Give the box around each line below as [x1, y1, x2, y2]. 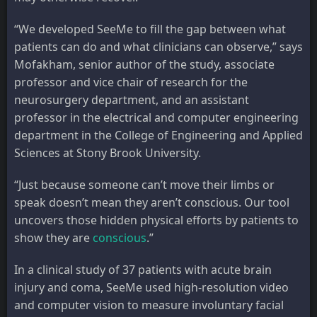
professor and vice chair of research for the [14, 74, 248, 91]
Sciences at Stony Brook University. [14, 145, 201, 161]
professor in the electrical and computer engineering [14, 110, 299, 126]
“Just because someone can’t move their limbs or [14, 177, 275, 193]
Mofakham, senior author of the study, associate [14, 57, 275, 73]
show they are [14, 230, 93, 246]
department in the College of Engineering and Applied [14, 127, 303, 144]
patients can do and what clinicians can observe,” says [14, 39, 303, 55]
